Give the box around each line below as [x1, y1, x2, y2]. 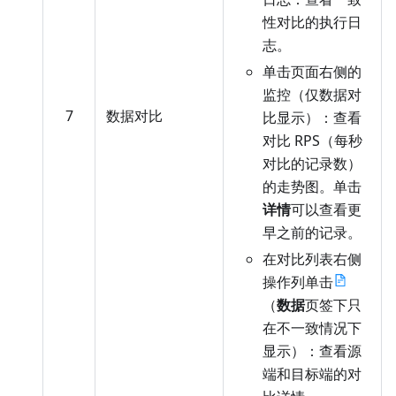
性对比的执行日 [263, 12, 362, 33]
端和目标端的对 [263, 364, 362, 385]
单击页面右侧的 [263, 62, 362, 82]
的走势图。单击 [263, 177, 362, 197]
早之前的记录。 [263, 223, 362, 243]
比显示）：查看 [263, 108, 362, 128]
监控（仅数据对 [263, 85, 362, 105]
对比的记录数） [263, 154, 362, 174]
